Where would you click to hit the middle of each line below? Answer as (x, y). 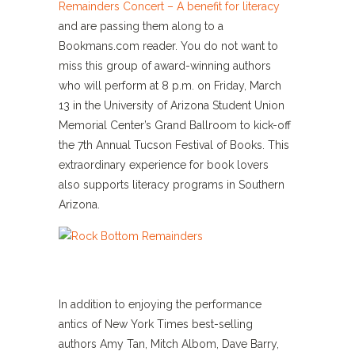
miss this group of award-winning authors (165, 66)
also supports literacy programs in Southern (172, 185)
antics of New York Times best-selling (156, 324)
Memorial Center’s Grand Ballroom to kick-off (175, 125)
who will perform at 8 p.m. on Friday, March (170, 86)
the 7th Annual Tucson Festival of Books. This (174, 145)
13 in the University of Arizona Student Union (172, 105)
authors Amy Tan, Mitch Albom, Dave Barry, (169, 344)
